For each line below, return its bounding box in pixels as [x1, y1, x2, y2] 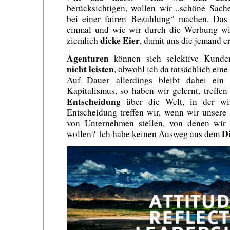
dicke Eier [100, 33, 140, 47]
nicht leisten [67, 62, 114, 75]
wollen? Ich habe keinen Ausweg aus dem [67, 127, 222, 140]
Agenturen [67, 51, 109, 65]
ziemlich [67, 34, 100, 46]
